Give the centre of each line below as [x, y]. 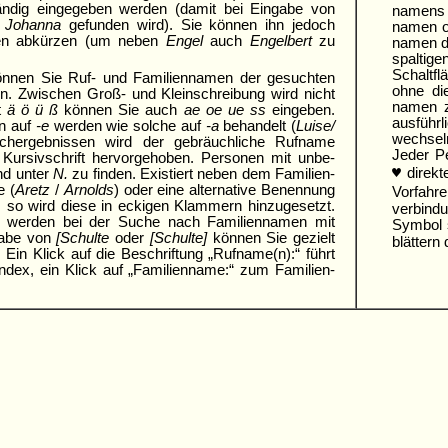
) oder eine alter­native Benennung [224, 189]
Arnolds [88, 189]
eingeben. [300, 109]
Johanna [33, 24]
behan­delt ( [257, 125]
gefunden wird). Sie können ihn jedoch [198, 24]
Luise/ [315, 125]
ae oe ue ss [224, 109]
